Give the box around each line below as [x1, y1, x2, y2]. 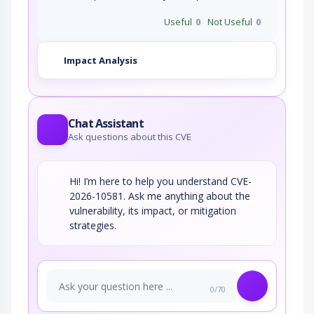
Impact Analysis [64, 53, 137, 67]
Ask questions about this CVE [68, 130, 191, 144]
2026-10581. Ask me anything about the [69, 189, 250, 203]
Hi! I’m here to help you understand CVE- [69, 175, 252, 189]
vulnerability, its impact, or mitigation [69, 204, 236, 218]
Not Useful [207, 15, 252, 29]
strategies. [69, 219, 116, 233]
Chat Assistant [68, 116, 144, 132]
